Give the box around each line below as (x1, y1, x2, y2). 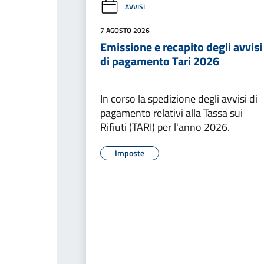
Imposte (115, 146, 144, 159)
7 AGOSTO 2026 (100, 24, 150, 36)
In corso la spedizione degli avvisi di (100, 90, 258, 107)
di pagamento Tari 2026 (100, 51, 219, 70)
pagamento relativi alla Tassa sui (100, 104, 243, 121)
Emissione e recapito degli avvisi (100, 37, 262, 56)
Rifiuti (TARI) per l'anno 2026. (100, 118, 230, 135)
